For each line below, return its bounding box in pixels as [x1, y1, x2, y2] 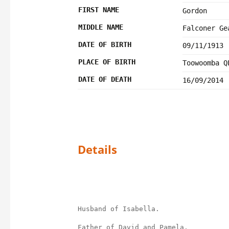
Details [78, 142, 117, 157]
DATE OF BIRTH [78, 40, 131, 49]
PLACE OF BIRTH [78, 58, 135, 66]
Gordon [182, 7, 207, 15]
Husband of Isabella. [78, 205, 159, 213]
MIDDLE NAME [78, 23, 123, 31]
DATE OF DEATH [78, 75, 131, 83]
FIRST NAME [78, 6, 119, 14]
